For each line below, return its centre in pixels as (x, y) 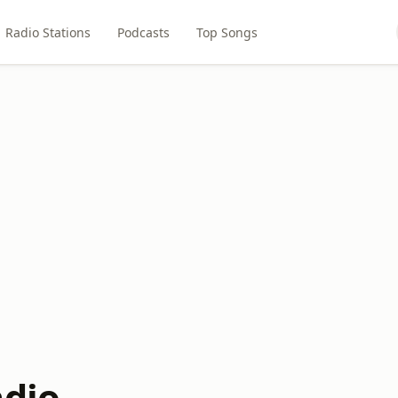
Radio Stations (48, 32)
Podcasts (144, 32)
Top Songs (227, 32)
